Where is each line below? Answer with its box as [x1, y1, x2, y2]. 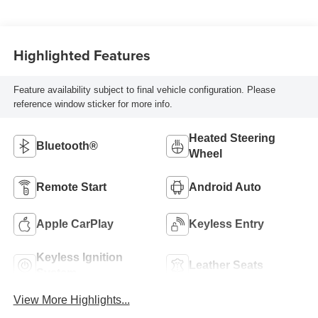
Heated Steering [189, 132, 275, 145]
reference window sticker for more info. [13, 98, 172, 109]
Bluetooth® [35, 140, 98, 153]
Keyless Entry [189, 218, 264, 231]
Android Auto [189, 181, 261, 194]
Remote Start [35, 181, 106, 194]
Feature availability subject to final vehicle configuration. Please [13, 84, 275, 95]
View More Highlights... [13, 294, 130, 307]
